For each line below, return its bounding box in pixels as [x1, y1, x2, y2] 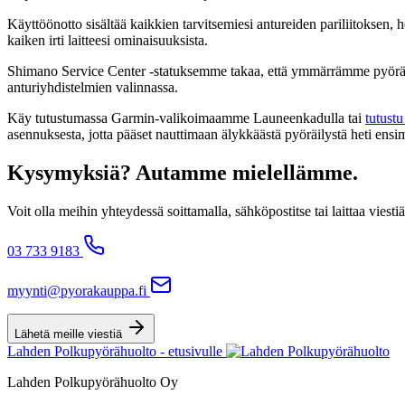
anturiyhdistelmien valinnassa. [7, 79, 178, 95]
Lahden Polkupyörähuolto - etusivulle [7, 343, 222, 359]
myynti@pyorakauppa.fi [7, 282, 146, 298]
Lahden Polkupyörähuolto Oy [7, 373, 178, 390]
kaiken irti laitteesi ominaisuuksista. [7, 32, 208, 48]
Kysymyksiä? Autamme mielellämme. [7, 160, 358, 184]
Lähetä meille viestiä [14, 326, 122, 341]
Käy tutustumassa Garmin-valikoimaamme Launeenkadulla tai [7, 109, 365, 126]
